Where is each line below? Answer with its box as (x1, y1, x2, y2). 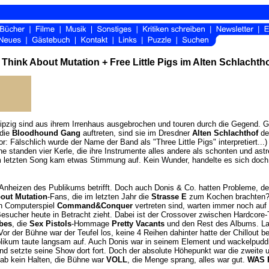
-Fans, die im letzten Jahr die (47, 192, 151, 201)
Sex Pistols (29, 219, 71, 228)
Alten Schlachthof (192, 128, 258, 138)
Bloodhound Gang (12, 128, 80, 138)
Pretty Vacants (112, 219, 165, 228)
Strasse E (151, 192, 187, 201)
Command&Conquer (57, 201, 133, 210)
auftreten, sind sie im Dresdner (80, 128, 192, 138)
